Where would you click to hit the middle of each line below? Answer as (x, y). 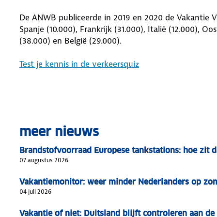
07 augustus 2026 (44, 160)
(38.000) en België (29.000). (72, 40)
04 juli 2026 (35, 191)
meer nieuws (59, 131)
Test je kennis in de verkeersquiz (79, 64)
